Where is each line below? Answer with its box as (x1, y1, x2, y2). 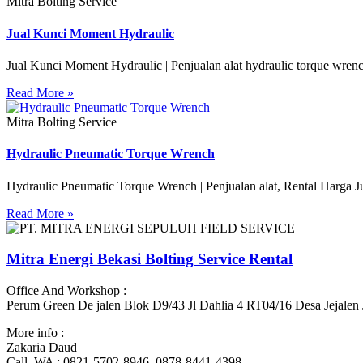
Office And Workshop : (6, 283, 126, 297)
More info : (6, 325, 64, 340)
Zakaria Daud (6, 340, 77, 354)
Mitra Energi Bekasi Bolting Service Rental (6, 250, 293, 268)
